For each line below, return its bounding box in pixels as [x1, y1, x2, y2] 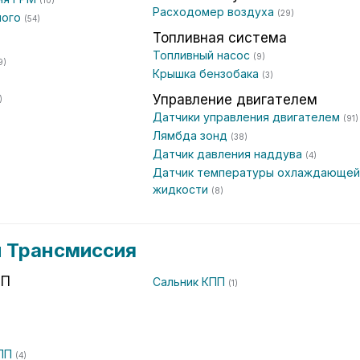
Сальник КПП [153, 275, 228, 288]
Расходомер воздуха [153, 5, 277, 18]
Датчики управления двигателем [153, 110, 343, 124]
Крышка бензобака [153, 67, 262, 80]
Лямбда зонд [153, 129, 231, 142]
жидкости [153, 182, 211, 196]
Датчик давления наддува [153, 147, 305, 161]
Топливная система [153, 30, 287, 46]
